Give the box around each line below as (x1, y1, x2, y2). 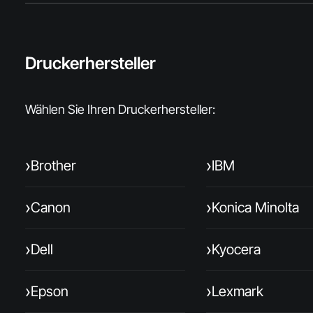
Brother (31, 157, 76, 174)
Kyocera (212, 241, 261, 258)
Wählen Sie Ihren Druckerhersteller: (25, 102, 215, 117)
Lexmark (212, 283, 263, 300)
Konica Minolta (212, 199, 299, 216)
